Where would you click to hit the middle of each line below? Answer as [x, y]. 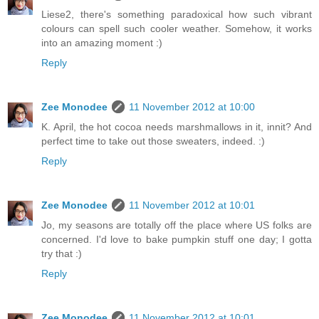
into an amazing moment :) [102, 43]
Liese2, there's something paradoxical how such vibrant [177, 15]
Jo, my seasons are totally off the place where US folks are [177, 225]
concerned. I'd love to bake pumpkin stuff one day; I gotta [177, 240]
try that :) [62, 254]
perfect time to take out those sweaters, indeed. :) [153, 141]
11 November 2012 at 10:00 [192, 107]
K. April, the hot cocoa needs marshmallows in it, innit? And [177, 127]
